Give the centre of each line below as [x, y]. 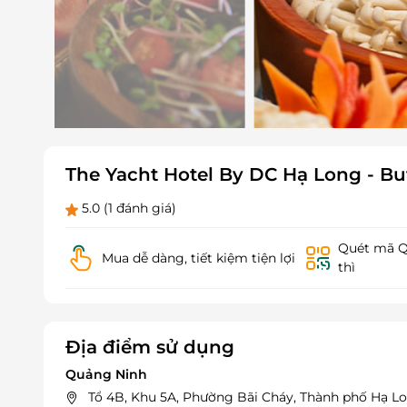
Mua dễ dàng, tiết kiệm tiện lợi [198, 258]
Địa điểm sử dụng [150, 347]
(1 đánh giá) [140, 208]
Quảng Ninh [106, 375]
